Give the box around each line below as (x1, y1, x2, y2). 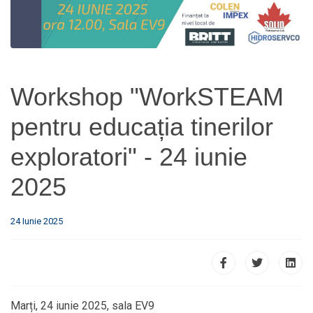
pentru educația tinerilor (10, 112, 273, 141)
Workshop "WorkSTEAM (10, 82, 284, 111)
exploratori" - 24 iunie (10, 142, 247, 171)
